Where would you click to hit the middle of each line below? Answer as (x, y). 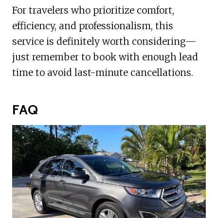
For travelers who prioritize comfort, (93, 10)
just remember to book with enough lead (105, 57)
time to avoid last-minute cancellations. (102, 73)
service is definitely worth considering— (104, 42)
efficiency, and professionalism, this (92, 26)
